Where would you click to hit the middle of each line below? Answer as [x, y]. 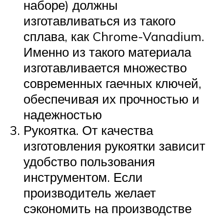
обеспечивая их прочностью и [111, 99]
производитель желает [90, 192]
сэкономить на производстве [108, 208]
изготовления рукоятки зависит [114, 145]
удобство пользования [89, 161]
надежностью [63, 114]
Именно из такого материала [107, 52]
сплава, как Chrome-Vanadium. [114, 36]
